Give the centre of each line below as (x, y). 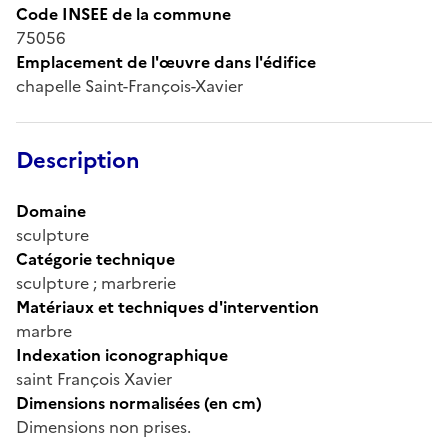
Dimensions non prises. (103, 426)
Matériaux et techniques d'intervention (167, 306)
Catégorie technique (95, 258)
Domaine (51, 210)
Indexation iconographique (122, 354)
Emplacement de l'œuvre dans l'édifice (166, 61)
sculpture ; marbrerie (96, 282)
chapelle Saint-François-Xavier (129, 85)
